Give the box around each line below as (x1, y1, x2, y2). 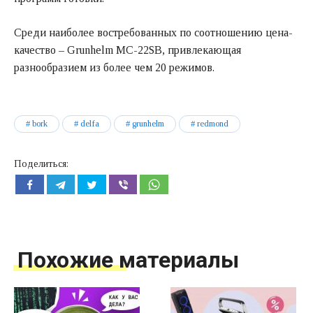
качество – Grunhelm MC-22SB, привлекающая (14, 43, 241, 56)
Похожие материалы (17, 246, 239, 273)
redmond (197, 118, 228, 129)
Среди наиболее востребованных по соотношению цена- (14, 26, 293, 38)
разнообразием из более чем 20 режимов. (14, 61, 214, 73)
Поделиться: (14, 158, 68, 169)
